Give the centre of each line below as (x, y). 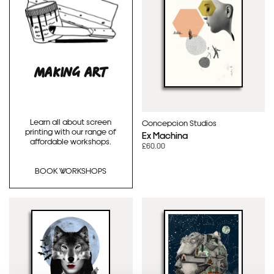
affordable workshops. (71, 141)
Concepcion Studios (179, 123)
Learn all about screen (71, 121)
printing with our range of (71, 131)
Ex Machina (165, 135)
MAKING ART (71, 72)
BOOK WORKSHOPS (71, 171)
